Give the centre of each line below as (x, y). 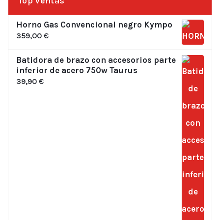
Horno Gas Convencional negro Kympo (94, 24)
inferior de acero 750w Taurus (77, 70)
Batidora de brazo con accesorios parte (96, 60)
